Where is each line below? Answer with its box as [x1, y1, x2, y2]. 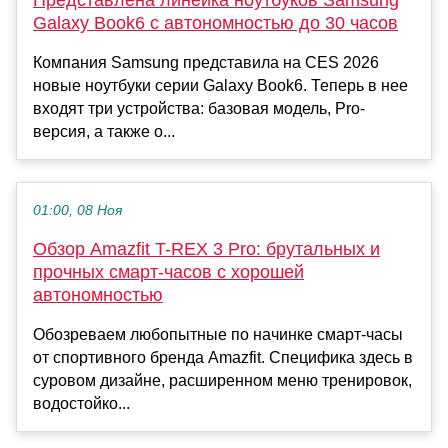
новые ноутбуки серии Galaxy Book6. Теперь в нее [33, 77, 408, 95]
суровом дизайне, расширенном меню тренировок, [33, 372, 412, 390]
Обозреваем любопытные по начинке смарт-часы [33, 326, 403, 344]
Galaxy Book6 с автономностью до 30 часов [33, 13, 398, 34]
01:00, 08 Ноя [33, 203, 122, 219]
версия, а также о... [33, 123, 175, 141]
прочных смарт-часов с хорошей [33, 262, 304, 283]
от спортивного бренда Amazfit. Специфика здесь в [33, 349, 413, 367]
